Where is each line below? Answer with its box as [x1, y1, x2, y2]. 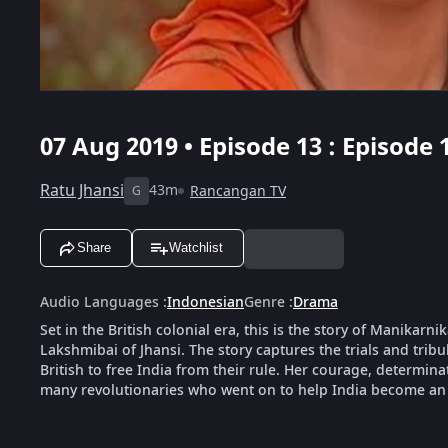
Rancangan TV [190, 180, 286, 202]
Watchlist [169, 240, 223, 256]
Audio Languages [40, 291, 159, 313]
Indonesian [167, 291, 244, 313]
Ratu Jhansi [40, 178, 124, 203]
